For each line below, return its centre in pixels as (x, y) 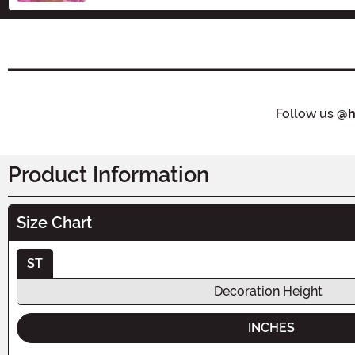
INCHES (272, 327)
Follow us (306, 113)
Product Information (109, 175)
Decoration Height (268, 291)
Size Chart (54, 222)
